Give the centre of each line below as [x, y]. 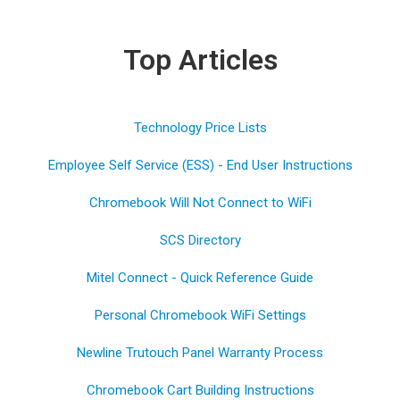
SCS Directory [200, 241]
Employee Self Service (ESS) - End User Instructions [200, 166]
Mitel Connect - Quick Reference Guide [200, 278]
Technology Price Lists [200, 128]
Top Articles [200, 60]
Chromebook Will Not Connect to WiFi [200, 203]
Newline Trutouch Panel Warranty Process [200, 353]
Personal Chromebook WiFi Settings [200, 316]
